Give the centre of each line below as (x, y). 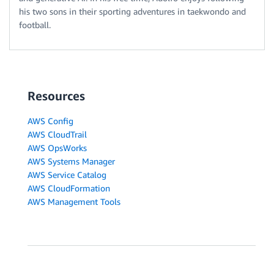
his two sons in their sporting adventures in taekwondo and (132, 11)
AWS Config (50, 120)
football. (35, 24)
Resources (56, 95)
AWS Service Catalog (67, 174)
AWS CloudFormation (69, 188)
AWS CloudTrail (57, 134)
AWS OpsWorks (57, 147)
